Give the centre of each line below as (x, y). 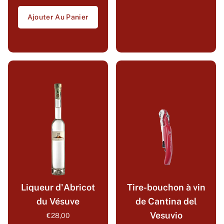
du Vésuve (58, 201)
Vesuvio (166, 215)
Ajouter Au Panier (58, 17)
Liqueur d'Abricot (58, 187)
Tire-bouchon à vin (166, 187)
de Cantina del (166, 201)
